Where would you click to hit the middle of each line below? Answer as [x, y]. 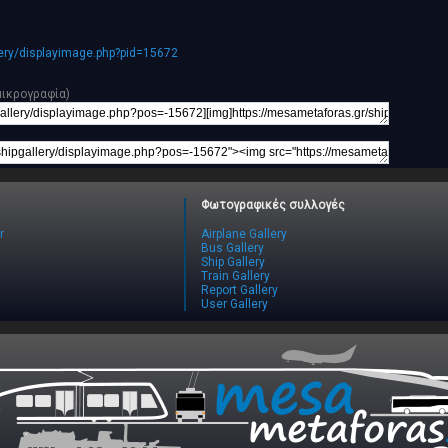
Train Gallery [235, 276]
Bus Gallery [232, 248]
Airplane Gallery [243, 234]
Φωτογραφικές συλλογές [272, 205]
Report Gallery [239, 290]
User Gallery [234, 304]
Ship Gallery [232, 262]
